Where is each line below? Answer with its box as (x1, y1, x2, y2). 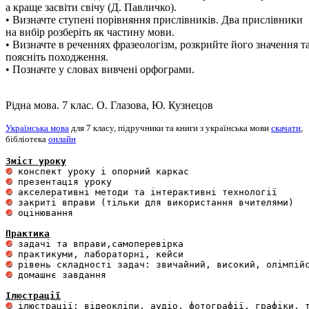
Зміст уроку (6, 156, 66, 166)
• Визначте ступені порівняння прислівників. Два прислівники (6, 14, 303, 26)
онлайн (48, 134, 76, 144)
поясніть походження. (6, 51, 108, 63)
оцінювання (12, 208, 79, 218)
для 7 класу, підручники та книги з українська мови (69, 123, 271, 133)
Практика (6, 228, 50, 239)
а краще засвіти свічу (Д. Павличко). (6, 1, 177, 13)
